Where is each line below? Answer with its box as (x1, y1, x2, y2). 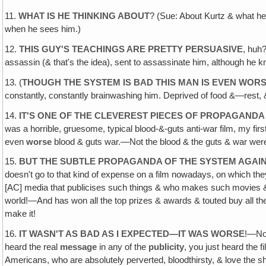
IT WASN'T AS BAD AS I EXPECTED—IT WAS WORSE (19, 229, 245, 239)
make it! (5, 209, 36, 219)
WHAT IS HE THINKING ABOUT (18, 11, 150, 21)
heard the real (5, 242, 61, 252)
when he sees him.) (5, 24, 81, 34)
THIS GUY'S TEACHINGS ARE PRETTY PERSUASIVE (19, 45, 243, 54)
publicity (148, 242, 185, 252)
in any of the (97, 242, 149, 252)
